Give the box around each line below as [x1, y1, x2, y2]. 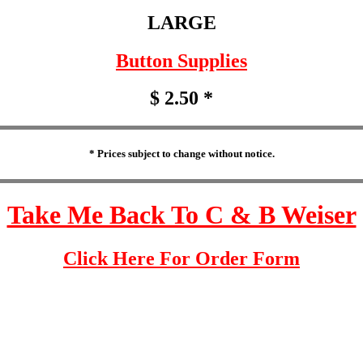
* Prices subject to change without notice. [88, 147, 275, 160]
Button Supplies [116, 49, 247, 71]
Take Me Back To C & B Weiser [6, 200, 357, 230]
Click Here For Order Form [63, 247, 300, 269]
